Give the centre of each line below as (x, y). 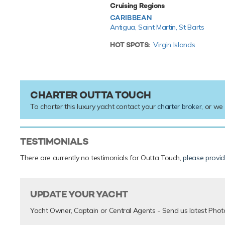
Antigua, (124, 27)
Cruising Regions (137, 6)
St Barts (192, 27)
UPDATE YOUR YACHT (79, 194)
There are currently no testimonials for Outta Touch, (102, 158)
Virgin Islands (174, 45)
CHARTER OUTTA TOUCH (91, 95)
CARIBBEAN (131, 18)
